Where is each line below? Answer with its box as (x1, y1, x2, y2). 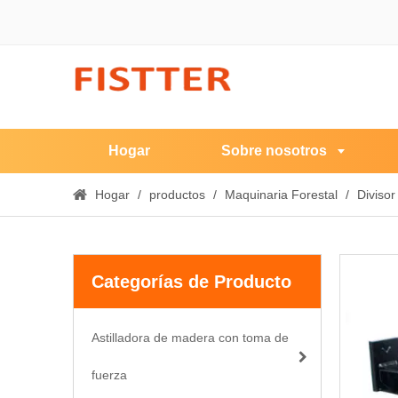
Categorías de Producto (92, 272, 291, 291)
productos (149, 187, 205, 202)
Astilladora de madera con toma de (92, 330, 289, 345)
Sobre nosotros (221, 143, 327, 158)
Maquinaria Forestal (225, 187, 338, 202)
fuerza (92, 368, 127, 382)
